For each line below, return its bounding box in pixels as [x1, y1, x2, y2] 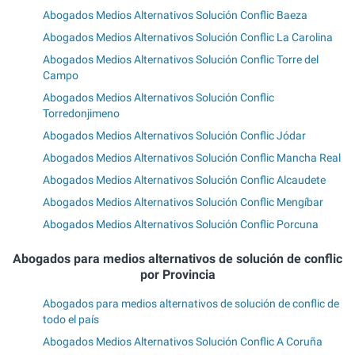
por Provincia [139, 266, 216, 282]
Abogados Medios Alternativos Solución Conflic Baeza [43, 8, 307, 21]
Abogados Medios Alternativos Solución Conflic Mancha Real [43, 151, 341, 164]
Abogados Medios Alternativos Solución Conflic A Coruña [43, 335, 323, 349]
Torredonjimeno [43, 106, 120, 120]
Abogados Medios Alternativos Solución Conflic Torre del [43, 52, 319, 66]
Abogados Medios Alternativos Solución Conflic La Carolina [43, 30, 333, 44]
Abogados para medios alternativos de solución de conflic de [43, 297, 339, 311]
